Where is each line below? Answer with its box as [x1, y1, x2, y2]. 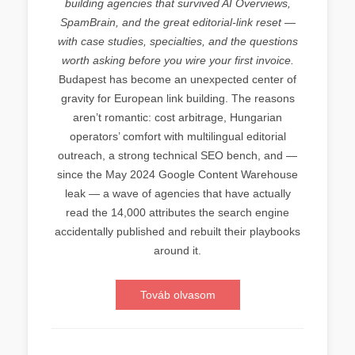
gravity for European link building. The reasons [60, 92, 295, 105]
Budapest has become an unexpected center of [59, 73, 296, 86]
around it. [154, 244, 201, 257]
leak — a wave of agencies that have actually [64, 187, 291, 200]
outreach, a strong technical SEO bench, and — [58, 149, 297, 162]
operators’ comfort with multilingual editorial [69, 130, 286, 143]
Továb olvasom [139, 288, 216, 301]
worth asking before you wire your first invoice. [61, 54, 294, 67]
